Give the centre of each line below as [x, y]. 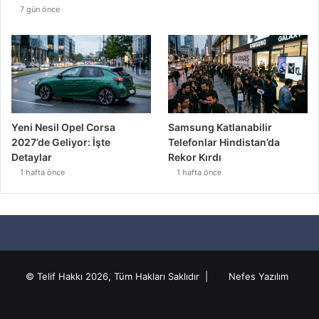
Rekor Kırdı [195, 157]
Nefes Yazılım [258, 277]
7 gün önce [40, 9]
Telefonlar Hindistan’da [224, 142]
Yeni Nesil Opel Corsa [63, 127]
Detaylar [32, 157]
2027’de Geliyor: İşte [61, 142]
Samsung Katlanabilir [220, 127]
